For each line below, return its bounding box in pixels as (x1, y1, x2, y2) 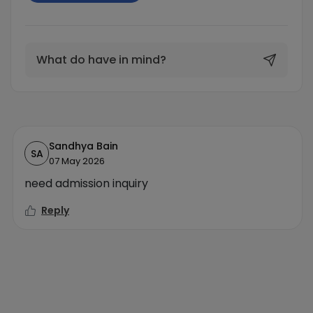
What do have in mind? (36, 52, 166, 68)
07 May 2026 (49, 154, 105, 168)
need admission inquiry (24, 175, 148, 191)
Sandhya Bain (49, 139, 118, 153)
